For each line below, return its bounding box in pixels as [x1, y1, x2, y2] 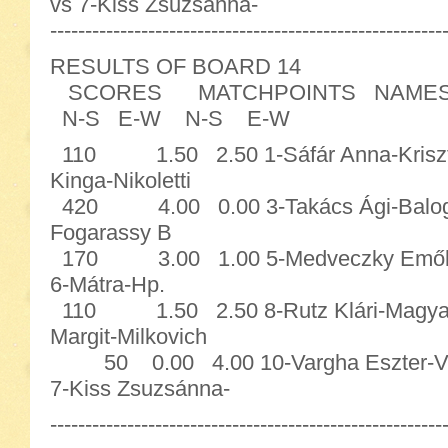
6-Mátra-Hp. [50, 272, 165, 297]
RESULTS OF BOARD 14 [50, 54, 301, 79]
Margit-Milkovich [50, 324, 207, 349]
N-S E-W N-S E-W [50, 106, 290, 131]
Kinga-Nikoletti [50, 168, 191, 193]
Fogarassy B [50, 220, 172, 245]
